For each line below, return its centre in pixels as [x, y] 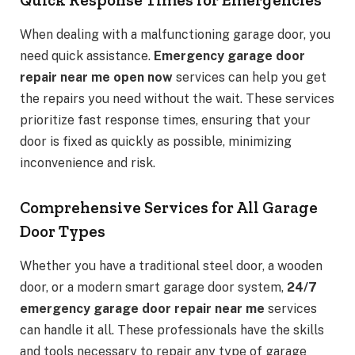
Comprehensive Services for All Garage [169, 207]
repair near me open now [96, 78]
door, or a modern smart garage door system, [153, 288]
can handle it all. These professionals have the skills [172, 330]
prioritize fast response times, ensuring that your [165, 120]
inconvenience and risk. [88, 163]
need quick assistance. [87, 56]
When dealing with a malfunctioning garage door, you [175, 35]
